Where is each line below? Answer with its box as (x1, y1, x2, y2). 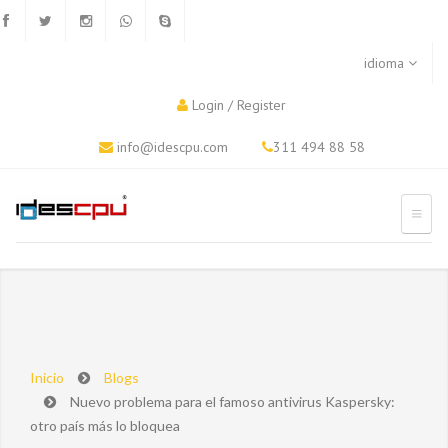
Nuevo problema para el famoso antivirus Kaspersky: (70, 393, 395, 410)
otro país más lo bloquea (30, 417, 180, 434)
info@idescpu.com (116, 138, 228, 156)
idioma (364, 54, 408, 72)
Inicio (30, 369, 64, 386)
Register (237, 96, 286, 114)
